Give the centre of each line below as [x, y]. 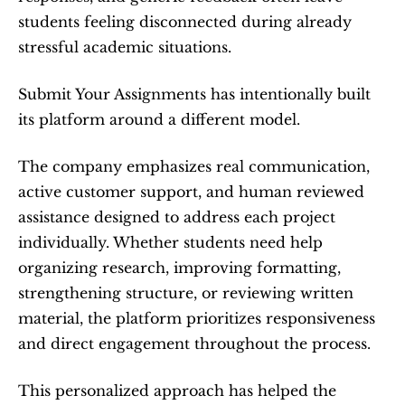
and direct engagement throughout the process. [194, 344]
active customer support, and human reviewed [191, 192]
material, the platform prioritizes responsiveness [197, 318]
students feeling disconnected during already [185, 22]
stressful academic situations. [125, 47]
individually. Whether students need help [170, 242]
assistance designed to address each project [177, 217]
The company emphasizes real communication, [194, 166]
